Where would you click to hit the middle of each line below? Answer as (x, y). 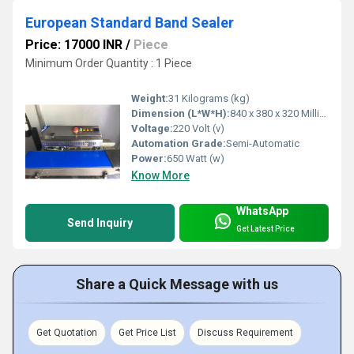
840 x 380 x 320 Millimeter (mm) (275, 113)
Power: (149, 158)
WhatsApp (262, 211)
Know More (160, 175)
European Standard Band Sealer (130, 23)
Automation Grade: (179, 143)
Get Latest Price (265, 228)
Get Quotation (67, 332)
